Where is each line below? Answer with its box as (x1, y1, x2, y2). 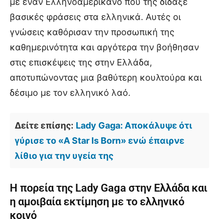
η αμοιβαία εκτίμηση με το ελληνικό (10, 195, 184, 208)
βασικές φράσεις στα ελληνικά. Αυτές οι (10, 11, 181, 22)
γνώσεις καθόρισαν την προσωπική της (10, 26, 175, 37)
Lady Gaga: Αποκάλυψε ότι (76, 120, 192, 131)
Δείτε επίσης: (15, 120, 73, 131)
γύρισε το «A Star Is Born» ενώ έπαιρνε (15, 135, 184, 146)
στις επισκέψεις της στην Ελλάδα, (10, 57, 152, 67)
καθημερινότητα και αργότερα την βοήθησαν (10, 42, 199, 52)
